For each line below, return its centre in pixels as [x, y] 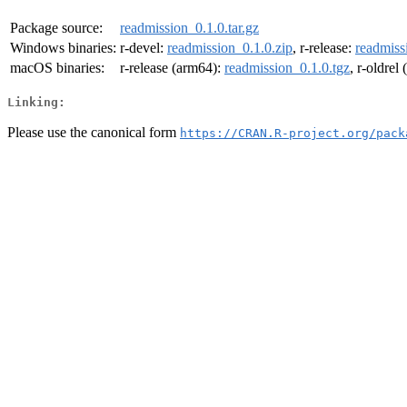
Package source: [56, 28]
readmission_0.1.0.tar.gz [189, 28]
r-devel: [144, 48]
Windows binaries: [63, 48]
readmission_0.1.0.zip [230, 48]
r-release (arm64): [172, 68]
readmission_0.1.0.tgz [287, 68]
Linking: [36, 102]
